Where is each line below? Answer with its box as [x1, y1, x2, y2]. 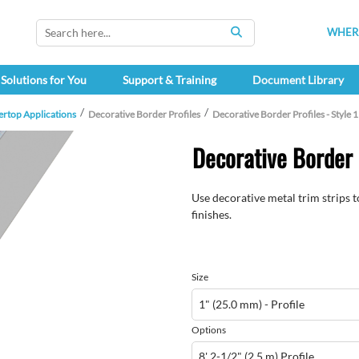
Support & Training [122, 73, 216, 87]
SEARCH [236, 33, 280, 47]
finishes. [192, 208, 232, 222]
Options [192, 323, 226, 336]
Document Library [252, 73, 344, 87]
